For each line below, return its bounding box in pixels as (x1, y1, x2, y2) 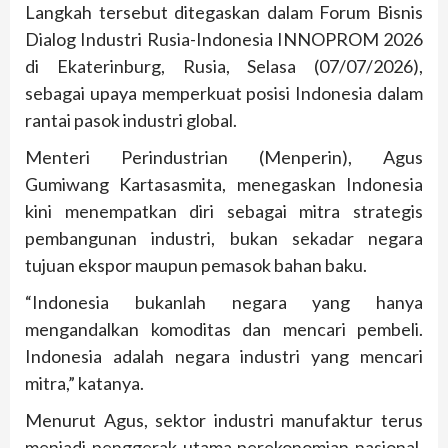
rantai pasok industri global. (25, 109, 237, 132)
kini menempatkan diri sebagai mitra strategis (25, 200, 423, 223)
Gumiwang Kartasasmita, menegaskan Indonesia (25, 173, 423, 196)
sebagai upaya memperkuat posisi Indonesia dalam (25, 82, 423, 105)
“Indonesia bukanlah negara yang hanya (25, 291, 423, 314)
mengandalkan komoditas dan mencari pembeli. (25, 318, 423, 341)
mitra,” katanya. (25, 372, 144, 395)
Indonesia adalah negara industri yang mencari (25, 345, 423, 368)
